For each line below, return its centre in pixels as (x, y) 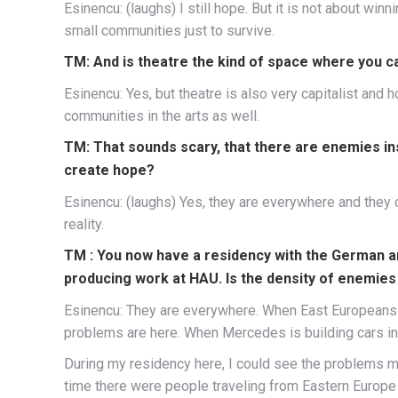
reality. (84, 224)
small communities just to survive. (169, 30)
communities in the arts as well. (162, 115)
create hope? (109, 170)
